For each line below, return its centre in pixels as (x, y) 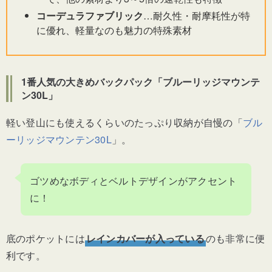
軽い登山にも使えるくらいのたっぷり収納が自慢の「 (124, 123)
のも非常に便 (235, 239)
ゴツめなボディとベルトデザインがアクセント (134, 181)
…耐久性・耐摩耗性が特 (197, 16)
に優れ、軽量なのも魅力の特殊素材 (114, 30)
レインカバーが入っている (145, 239)
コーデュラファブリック (90, 16)
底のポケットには (46, 239)
